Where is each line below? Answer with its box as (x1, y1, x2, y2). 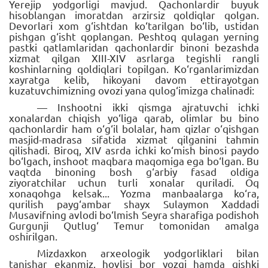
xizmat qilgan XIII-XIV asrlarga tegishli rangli (9, 51, 259, 64)
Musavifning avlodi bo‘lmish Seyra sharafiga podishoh (9, 208, 259, 221)
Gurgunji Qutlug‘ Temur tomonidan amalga (9, 218, 259, 232)
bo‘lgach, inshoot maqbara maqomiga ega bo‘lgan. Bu (9, 154, 259, 167)
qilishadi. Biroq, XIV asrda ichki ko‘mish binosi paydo (9, 143, 259, 156)
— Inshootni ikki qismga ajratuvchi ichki (37, 100, 259, 113)
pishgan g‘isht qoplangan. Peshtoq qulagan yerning (9, 29, 259, 42)
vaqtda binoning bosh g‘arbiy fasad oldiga (9, 165, 259, 178)
